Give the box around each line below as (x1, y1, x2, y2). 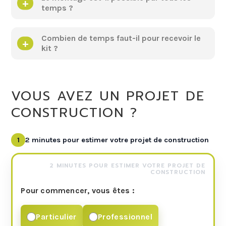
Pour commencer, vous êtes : (21, 186, 135, 196)
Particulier (36, 212, 77, 222)
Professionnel (97, 212, 152, 222)
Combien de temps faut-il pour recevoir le (41, 33, 201, 43)
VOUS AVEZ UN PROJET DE (11, 86, 205, 106)
